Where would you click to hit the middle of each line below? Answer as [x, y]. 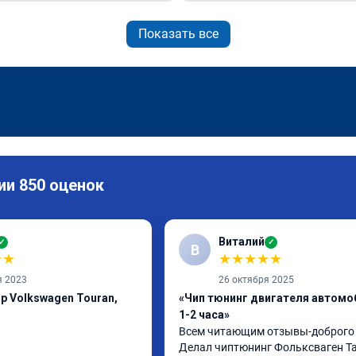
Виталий [242, 242]
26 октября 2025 [256, 280]
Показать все [178, 34]
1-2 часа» [204, 315]
